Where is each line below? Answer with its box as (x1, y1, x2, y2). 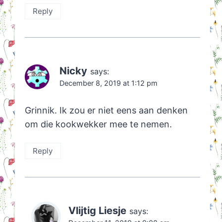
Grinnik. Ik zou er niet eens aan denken (24, 105, 188, 116)
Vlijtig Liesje (68, 204, 126, 217)
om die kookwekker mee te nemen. (24, 119, 172, 130)
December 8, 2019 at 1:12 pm (59, 78, 158, 87)
